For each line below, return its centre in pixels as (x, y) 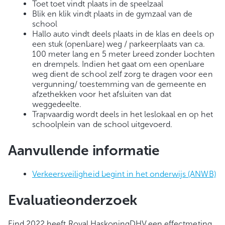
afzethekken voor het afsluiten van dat (102, 94)
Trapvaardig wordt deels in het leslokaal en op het (123, 115)
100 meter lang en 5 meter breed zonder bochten (124, 54)
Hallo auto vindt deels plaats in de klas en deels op (123, 34)
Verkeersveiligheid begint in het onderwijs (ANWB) (124, 174)
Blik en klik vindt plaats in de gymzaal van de (113, 14)
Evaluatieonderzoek (73, 200)
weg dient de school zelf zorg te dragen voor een (123, 74)
